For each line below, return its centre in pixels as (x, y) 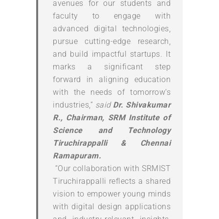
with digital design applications (112, 206)
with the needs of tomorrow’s (112, 92)
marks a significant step (112, 66)
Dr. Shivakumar (142, 105)
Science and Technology (112, 130)
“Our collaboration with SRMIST (112, 168)
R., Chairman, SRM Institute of (112, 117)
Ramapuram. (77, 155)
